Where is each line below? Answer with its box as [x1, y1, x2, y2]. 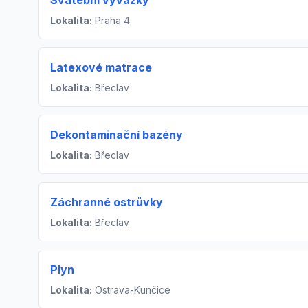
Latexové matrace [50, 60, 152, 75]
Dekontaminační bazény [50, 128, 183, 142]
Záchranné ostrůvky [50, 195, 163, 210]
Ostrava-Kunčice [92, 284, 170, 296]
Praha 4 [92, 14, 130, 27]
